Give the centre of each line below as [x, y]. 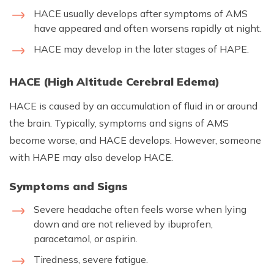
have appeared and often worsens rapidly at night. [148, 28]
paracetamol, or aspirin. [86, 238]
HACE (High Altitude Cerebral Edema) [114, 81]
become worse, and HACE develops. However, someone [135, 140]
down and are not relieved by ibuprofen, [123, 224]
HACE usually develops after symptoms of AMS [141, 13]
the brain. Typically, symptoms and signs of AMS [119, 123]
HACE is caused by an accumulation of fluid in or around [133, 106]
